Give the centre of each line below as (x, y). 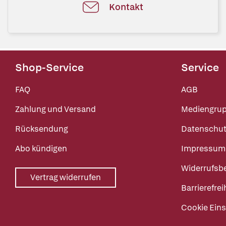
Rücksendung (42, 129)
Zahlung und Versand (55, 109)
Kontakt (126, 7)
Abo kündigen (41, 149)
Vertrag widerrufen (66, 177)
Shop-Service (49, 67)
